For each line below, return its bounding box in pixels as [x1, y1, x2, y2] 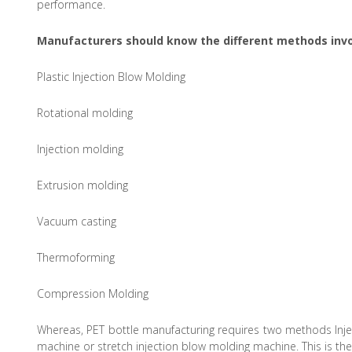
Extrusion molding [37, 177, 128, 192]
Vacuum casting [37, 213, 116, 229]
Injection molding [37, 141, 123, 156]
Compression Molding [37, 285, 148, 301]
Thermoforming [37, 249, 115, 265]
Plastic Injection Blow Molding [37, 68, 185, 84]
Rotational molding [37, 104, 133, 120]
